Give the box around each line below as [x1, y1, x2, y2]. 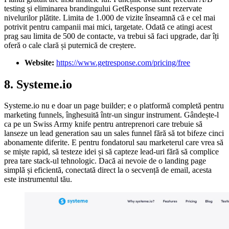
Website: [25, 58, 54, 67]
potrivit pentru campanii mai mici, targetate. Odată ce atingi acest [4, 22, 212, 31]
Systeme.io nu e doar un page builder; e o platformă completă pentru [4, 101, 224, 110]
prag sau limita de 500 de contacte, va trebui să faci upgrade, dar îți [4, 31, 219, 40]
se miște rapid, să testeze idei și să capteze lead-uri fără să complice [4, 147, 219, 156]
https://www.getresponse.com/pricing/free [56, 58, 190, 67]
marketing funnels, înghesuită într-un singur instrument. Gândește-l [4, 110, 219, 120]
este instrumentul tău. [4, 175, 72, 184]
